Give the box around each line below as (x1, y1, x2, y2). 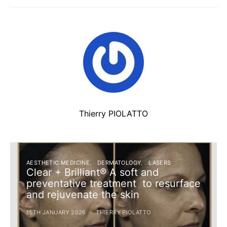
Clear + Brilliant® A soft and (26, 166, 159, 178)
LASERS (148, 159, 171, 166)
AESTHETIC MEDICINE (26, 159, 90, 166)
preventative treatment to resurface (26, 177, 201, 190)
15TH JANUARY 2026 (26, 208, 86, 216)
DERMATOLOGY (97, 159, 141, 166)
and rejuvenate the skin (26, 188, 139, 201)
